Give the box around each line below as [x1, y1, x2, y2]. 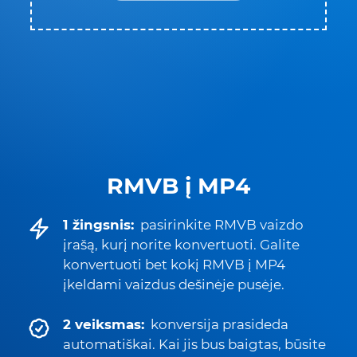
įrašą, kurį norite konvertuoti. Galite [63, 237, 300, 253]
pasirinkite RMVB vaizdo [140, 217, 304, 233]
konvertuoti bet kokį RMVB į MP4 [63, 257, 285, 273]
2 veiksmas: [63, 316, 144, 332]
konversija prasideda [151, 316, 288, 332]
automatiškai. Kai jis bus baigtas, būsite [63, 336, 326, 352]
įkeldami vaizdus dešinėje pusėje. [63, 277, 284, 292]
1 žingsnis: [63, 217, 134, 233]
